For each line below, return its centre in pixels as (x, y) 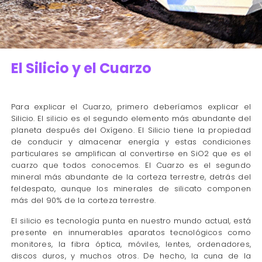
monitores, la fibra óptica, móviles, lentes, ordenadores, (131, 244)
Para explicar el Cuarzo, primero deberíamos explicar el (131, 107)
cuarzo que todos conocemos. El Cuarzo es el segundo (131, 166)
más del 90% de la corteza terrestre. (83, 201)
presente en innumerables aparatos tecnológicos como (131, 233)
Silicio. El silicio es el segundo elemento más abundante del (131, 119)
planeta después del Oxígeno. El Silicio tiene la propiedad (131, 130)
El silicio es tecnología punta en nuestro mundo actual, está (131, 221)
